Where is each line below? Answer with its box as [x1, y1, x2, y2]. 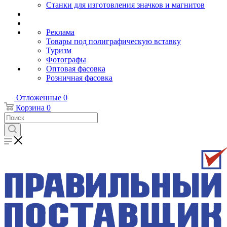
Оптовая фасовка [46, 64, 105, 73]
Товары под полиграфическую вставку [46, 37, 181, 46]
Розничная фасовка [46, 73, 112, 82]
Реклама [46, 28, 74, 36]
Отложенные [16, 93, 61, 102]
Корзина [16, 103, 45, 112]
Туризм [46, 46, 71, 55]
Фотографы [46, 55, 86, 64]
